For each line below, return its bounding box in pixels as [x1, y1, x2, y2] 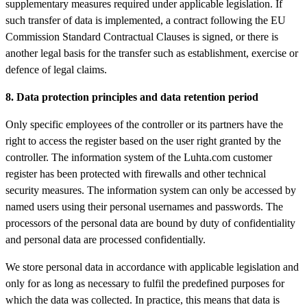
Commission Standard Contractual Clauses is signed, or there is [5, 30, 278, 42]
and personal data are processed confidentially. [5, 233, 206, 245]
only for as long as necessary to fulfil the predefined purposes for [5, 277, 284, 289]
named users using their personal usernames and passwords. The [5, 200, 283, 212]
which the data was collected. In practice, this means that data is [5, 293, 280, 306]
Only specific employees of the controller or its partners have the [5, 118, 283, 130]
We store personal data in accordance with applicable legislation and [5, 260, 299, 273]
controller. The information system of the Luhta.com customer [5, 151, 272, 163]
